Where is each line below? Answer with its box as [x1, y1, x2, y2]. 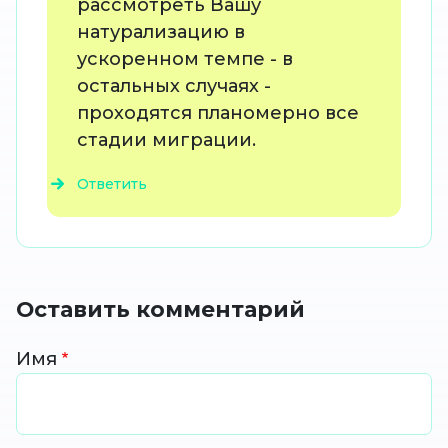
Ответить [77, 175, 147, 194]
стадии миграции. [77, 129, 261, 152]
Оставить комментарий [16, 296, 305, 323]
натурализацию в [77, 21, 245, 44]
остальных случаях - [77, 75, 271, 98]
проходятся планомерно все [77, 102, 359, 125]
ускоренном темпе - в [77, 48, 293, 71]
